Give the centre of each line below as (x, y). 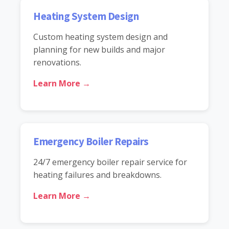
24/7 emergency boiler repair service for (110, 162)
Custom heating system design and (100, 37)
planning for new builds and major (99, 49)
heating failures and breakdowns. (97, 175)
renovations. (57, 62)
